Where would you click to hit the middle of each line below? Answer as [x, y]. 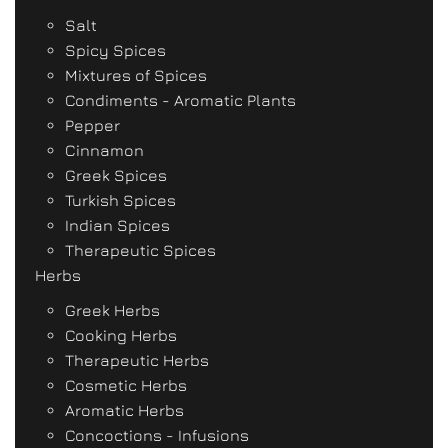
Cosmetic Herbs [126, 385]
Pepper [92, 125]
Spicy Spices [115, 50]
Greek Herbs [112, 310]
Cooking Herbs [121, 335]
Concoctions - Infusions [157, 435]
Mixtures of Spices [136, 75]
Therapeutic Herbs [137, 360]
